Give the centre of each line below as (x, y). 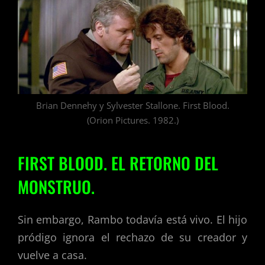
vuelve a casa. (52, 255)
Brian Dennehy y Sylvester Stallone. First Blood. (132, 106)
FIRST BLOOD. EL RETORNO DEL (118, 163)
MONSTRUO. (56, 186)
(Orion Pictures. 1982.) (132, 120)
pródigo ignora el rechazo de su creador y (132, 237)
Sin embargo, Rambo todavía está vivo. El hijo (132, 220)
